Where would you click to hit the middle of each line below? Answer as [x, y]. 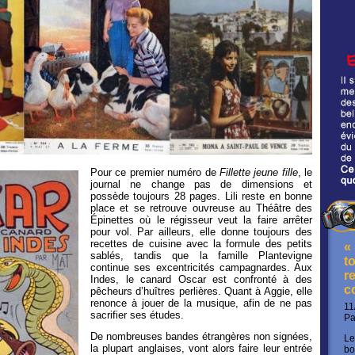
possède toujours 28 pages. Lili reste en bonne [201, 196]
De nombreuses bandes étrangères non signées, [201, 336]
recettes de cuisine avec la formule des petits [201, 243]
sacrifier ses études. [137, 315]
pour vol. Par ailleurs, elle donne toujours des [201, 231]
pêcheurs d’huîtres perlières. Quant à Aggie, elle [201, 291]
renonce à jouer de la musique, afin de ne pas [201, 303]
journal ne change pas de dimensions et [201, 184]
